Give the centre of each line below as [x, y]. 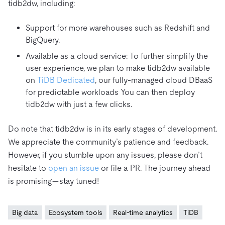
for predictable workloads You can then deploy [110, 92]
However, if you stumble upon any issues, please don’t [105, 155]
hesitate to [28, 168]
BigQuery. [43, 40]
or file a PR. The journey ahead [155, 168]
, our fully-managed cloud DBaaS [154, 80]
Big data [25, 213]
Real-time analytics [143, 213]
